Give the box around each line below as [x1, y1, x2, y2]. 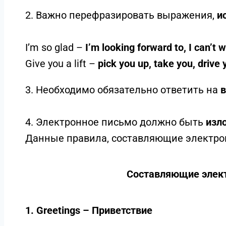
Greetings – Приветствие [36, 204, 152, 216]
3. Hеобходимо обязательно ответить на [25, 84, 220, 96]
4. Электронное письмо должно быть [25, 116, 206, 128]
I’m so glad [25, 41, 74, 53]
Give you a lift [25, 58, 86, 70]
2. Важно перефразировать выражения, [25, 9, 217, 21]
